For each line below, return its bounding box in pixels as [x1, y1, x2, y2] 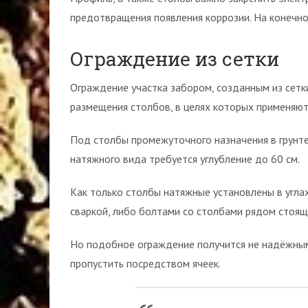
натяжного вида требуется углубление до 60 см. [70, 152, 300, 166]
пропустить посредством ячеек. [70, 256, 221, 270]
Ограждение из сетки [70, 46, 279, 71]
